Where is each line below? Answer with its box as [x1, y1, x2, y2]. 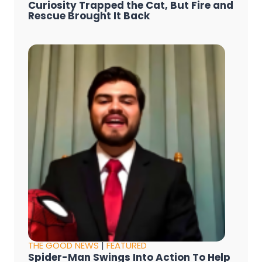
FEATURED [106, 239, 147, 252]
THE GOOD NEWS [28, 239, 99, 252]
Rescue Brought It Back [28, 9, 150, 23]
